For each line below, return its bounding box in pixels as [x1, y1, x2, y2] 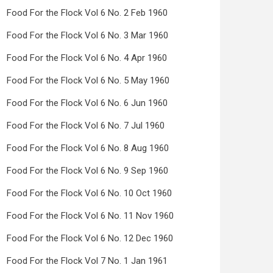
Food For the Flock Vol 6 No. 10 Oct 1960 [7, 188, 172, 199]
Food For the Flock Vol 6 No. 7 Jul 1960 [7, 120, 165, 131]
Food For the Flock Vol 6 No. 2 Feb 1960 [7, 7, 168, 18]
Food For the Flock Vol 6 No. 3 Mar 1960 [7, 30, 168, 41]
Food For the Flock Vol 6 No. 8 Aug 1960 [7, 143, 169, 154]
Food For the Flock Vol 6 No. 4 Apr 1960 [7, 52, 167, 63]
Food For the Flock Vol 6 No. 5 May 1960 [7, 75, 169, 86]
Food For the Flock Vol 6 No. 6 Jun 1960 [7, 97, 168, 108]
